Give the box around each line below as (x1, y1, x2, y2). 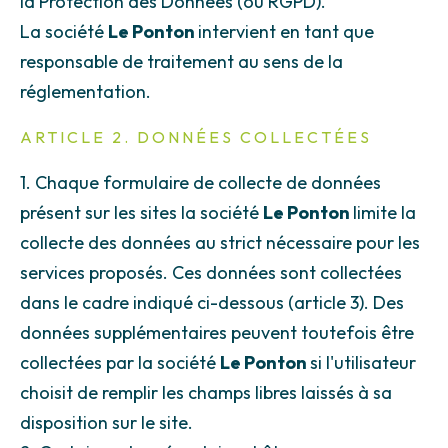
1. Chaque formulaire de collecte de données (20, 171, 381, 195)
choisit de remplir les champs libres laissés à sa (20, 381, 392, 405)
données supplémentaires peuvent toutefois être (20, 321, 414, 345)
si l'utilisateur (310, 351, 416, 375)
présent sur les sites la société (20, 201, 263, 225)
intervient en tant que (198, 19, 374, 43)
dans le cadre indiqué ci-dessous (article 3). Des (20, 291, 404, 315)
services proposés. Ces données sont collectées (20, 261, 402, 285)
